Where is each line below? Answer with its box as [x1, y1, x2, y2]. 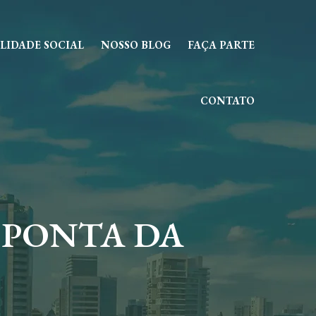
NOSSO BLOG [101, 38, 171, 51]
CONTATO [200, 94, 255, 107]
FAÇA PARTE [188, 38, 255, 51]
